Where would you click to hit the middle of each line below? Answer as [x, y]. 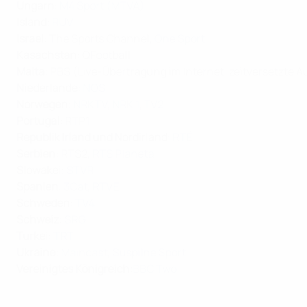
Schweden [43, 203]
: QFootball [103, 55]
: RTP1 [75, 121]
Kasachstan [47, 55]
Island [32, 22]
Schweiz [38, 219]
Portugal [38, 121]
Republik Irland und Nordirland [92, 137]
